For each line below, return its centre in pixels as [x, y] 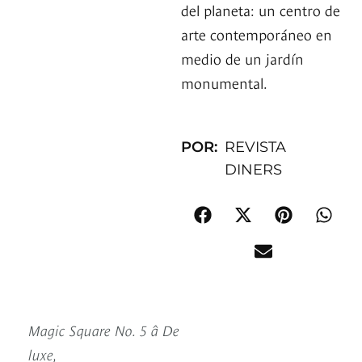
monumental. [224, 82]
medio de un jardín [242, 58]
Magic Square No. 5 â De [104, 330]
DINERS [254, 170]
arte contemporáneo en [257, 34]
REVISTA [256, 147]
